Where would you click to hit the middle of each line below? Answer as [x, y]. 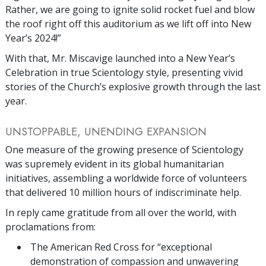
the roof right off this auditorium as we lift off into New [128, 23]
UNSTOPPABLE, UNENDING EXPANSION [106, 131]
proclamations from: [50, 227]
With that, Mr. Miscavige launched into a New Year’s [120, 58]
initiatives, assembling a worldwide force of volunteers [126, 178]
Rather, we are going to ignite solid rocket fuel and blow [130, 9]
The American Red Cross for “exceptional [121, 247]
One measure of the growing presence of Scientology [124, 149]
